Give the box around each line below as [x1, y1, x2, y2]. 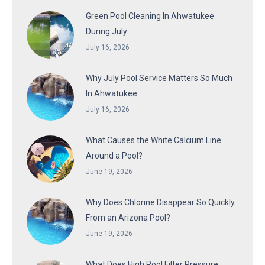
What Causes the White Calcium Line [86, 135, 221, 145]
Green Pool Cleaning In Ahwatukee [86, 11, 214, 21]
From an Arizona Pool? [86, 212, 170, 222]
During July [86, 26, 127, 36]
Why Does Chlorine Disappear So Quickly [86, 197, 235, 207]
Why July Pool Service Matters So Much [86, 73, 232, 83]
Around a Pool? [86, 150, 143, 160]
